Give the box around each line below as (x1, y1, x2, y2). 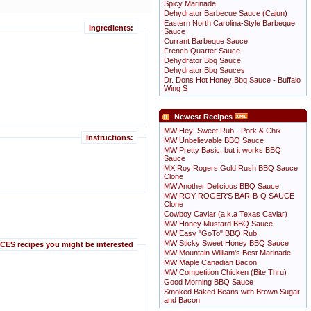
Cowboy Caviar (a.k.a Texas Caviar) (164, 210, 287, 218)
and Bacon (164, 296, 200, 304)
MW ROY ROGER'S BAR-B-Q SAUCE (164, 192, 294, 200)
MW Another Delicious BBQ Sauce (164, 182, 279, 190)
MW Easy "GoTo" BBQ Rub (164, 229, 257, 237)
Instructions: (85, 133, 133, 142)
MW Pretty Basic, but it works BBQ (164, 146, 281, 154)
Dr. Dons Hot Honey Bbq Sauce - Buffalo (164, 76, 301, 84)
